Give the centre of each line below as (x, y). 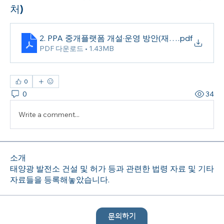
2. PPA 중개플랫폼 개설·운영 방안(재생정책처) (121, 38)
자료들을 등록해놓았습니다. (60, 180)
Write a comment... (49, 114)
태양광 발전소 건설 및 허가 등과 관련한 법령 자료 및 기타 (112, 169)
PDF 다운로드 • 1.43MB (77, 49)
